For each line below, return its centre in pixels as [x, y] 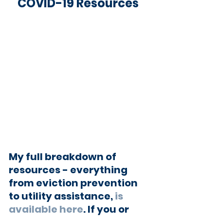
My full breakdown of [64, 157]
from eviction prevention [74, 183]
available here [46, 209]
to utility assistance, [62, 196]
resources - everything [69, 170]
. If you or [107, 209]
